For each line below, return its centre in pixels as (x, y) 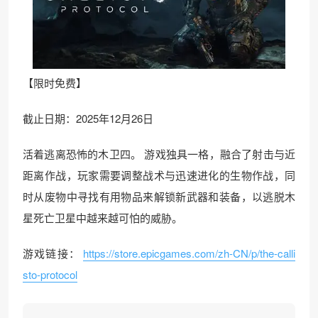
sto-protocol (50, 274)
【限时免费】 (55, 83)
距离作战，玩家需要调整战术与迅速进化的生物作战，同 (159, 175)
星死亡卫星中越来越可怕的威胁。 (103, 218)
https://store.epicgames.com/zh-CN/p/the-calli (189, 253)
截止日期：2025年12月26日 (88, 118)
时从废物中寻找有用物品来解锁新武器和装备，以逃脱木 (159, 196)
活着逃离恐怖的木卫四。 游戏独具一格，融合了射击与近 (159, 154)
